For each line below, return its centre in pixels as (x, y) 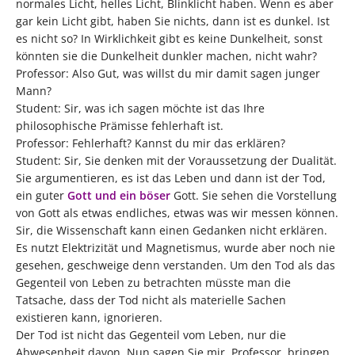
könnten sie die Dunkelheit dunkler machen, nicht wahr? (166, 56)
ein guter (42, 196)
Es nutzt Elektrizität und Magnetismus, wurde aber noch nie (176, 248)
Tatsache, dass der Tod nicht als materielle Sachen (151, 300)
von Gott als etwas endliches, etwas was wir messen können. (177, 213)
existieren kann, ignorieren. (89, 318)
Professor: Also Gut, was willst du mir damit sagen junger (168, 74)
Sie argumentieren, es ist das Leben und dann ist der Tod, (171, 178)
